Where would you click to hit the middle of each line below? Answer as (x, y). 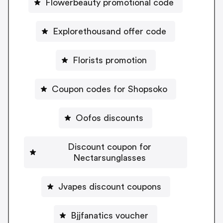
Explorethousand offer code (110, 31)
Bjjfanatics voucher (110, 215)
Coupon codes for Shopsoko (110, 89)
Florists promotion (110, 60)
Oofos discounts (110, 118)
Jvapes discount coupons (110, 186)
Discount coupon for (110, 147)
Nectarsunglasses (110, 158)
